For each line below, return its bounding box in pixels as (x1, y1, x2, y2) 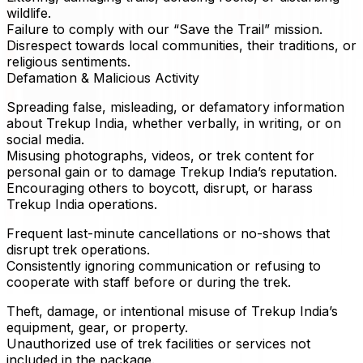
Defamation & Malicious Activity (6, 70, 199, 87)
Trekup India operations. (6, 196, 157, 213)
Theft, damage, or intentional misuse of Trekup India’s (6, 303, 338, 320)
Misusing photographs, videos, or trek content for (6, 147, 314, 164)
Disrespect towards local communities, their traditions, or (6, 37, 357, 54)
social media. (6, 131, 84, 148)
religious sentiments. (6, 53, 130, 70)
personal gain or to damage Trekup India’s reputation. (6, 164, 337, 181)
